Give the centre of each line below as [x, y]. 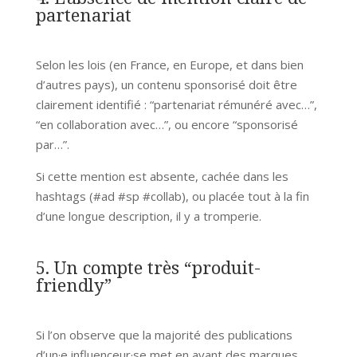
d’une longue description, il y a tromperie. [148, 216]
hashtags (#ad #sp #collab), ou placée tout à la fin [172, 196]
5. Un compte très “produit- [148, 267]
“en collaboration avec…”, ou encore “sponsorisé [167, 124]
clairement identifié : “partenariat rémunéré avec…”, [176, 104]
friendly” [73, 284]
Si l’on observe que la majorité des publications [164, 334]
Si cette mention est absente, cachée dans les [162, 176]
